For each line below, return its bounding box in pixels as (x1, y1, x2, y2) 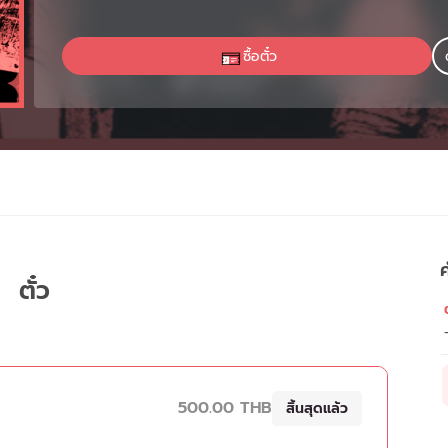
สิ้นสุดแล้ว (286, 397, 348, 419)
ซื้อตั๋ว (242, 45, 277, 67)
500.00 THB (178, 395, 272, 421)
